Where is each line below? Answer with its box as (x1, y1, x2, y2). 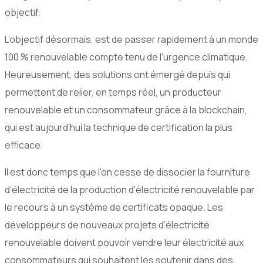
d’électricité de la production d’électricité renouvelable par (5, 183, 255, 197)
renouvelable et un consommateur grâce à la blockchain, (5, 103, 247, 117)
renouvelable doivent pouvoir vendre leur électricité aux (5, 236, 244, 249)
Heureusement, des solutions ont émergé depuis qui (5, 68, 230, 82)
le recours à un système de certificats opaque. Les (5, 201, 223, 214)
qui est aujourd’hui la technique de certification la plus (5, 121, 232, 134)
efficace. (5, 139, 43, 152)
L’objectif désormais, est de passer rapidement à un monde (5, 33, 258, 46)
